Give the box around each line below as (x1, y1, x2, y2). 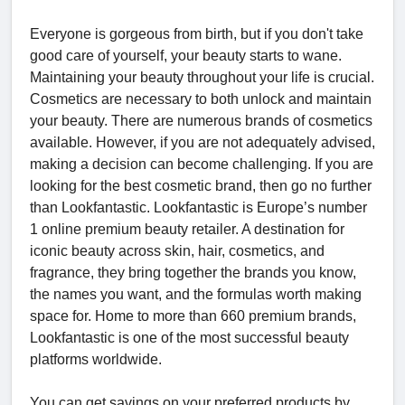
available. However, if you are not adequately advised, (30, 134, 375, 150)
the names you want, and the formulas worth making (30, 286, 362, 302)
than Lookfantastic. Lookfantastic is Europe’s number (30, 199, 367, 215)
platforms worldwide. (30, 351, 162, 367)
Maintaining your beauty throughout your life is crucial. (30, 69, 374, 85)
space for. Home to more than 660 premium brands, (30, 307, 356, 324)
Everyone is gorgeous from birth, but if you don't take (30, 25, 363, 42)
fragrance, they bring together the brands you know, (30, 264, 356, 280)
